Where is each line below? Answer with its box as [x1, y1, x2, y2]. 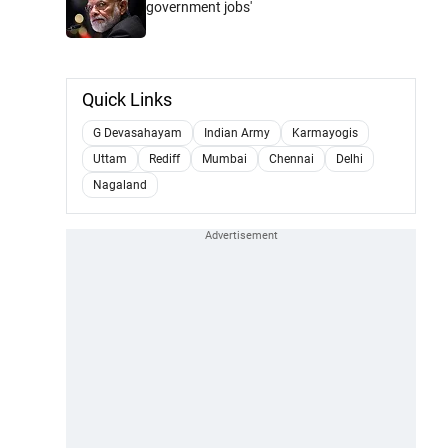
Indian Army [204, 125, 270, 140]
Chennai [269, 151, 314, 166]
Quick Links [82, 88, 172, 110]
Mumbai [202, 151, 247, 166]
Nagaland [93, 177, 147, 192]
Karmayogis [292, 125, 358, 140]
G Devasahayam [93, 125, 182, 140]
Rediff [149, 151, 180, 166]
